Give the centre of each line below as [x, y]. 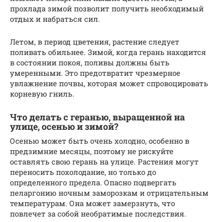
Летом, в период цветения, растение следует [95, 42]
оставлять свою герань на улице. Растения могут [104, 162]
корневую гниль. [42, 94]
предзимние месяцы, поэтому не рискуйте [92, 151]
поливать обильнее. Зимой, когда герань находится [108, 52]
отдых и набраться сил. [55, 19]
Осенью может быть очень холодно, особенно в [100, 141]
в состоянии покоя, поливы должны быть [90, 63]
